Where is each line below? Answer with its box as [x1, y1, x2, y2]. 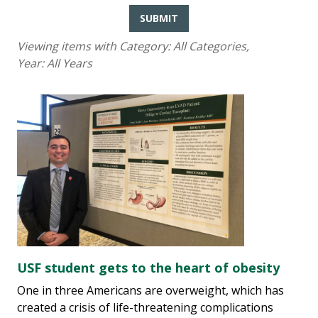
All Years [47, 55, 92, 72]
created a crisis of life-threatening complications [17, 300, 273, 316]
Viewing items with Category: [17, 38, 173, 55]
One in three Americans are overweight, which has [17, 283, 284, 299]
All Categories [173, 38, 246, 55]
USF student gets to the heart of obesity [17, 259, 280, 277]
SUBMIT [140, 11, 178, 26]
